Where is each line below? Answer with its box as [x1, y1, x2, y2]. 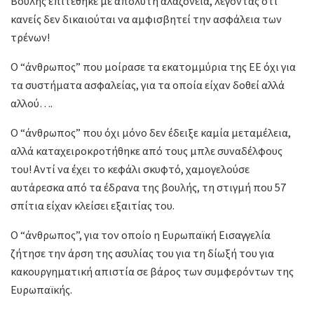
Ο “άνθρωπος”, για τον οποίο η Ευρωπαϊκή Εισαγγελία [11, 228, 271, 243]
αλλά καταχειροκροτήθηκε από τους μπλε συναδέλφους [11, 144, 282, 158]
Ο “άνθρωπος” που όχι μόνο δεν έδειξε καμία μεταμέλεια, [11, 125, 291, 140]
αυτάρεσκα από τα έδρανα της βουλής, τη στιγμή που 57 [11, 180, 286, 195]
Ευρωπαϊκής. [11, 282, 72, 297]
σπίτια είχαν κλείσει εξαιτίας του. [11, 198, 175, 213]
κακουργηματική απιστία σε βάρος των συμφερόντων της [11, 264, 294, 279]
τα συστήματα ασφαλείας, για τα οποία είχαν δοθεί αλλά [11, 78, 285, 93]
